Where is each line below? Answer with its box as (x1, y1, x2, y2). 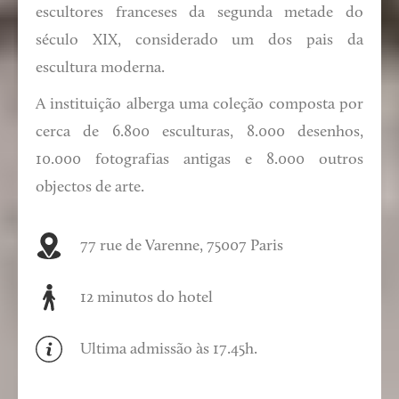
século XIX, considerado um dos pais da (36, 32, 363, 50)
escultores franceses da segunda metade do (36, 4, 363, 22)
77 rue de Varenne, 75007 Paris (80, 238, 283, 256)
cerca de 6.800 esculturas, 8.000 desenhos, (36, 124, 363, 142)
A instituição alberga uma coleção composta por (36, 96, 363, 114)
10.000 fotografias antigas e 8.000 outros (36, 151, 363, 169)
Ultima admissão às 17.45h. (80, 341, 257, 359)
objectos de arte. (36, 179, 144, 197)
